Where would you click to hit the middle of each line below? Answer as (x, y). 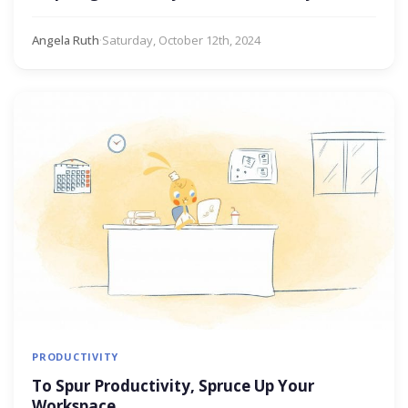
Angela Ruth (66, 40)
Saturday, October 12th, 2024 (181, 40)
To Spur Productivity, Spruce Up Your (173, 386)
